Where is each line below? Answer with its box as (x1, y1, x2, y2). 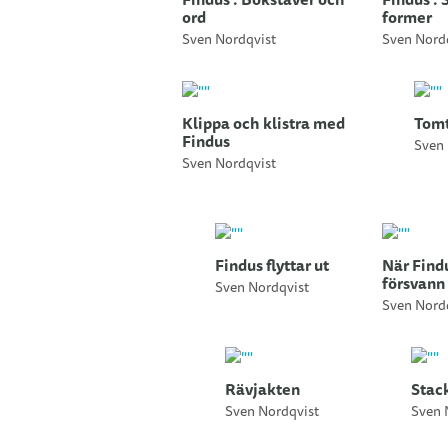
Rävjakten (225, 378, 300, 402)
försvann (382, 272, 445, 296)
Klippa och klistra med (182, 112, 345, 136)
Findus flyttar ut (215, 254, 329, 278)
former (382, 6, 432, 30)
